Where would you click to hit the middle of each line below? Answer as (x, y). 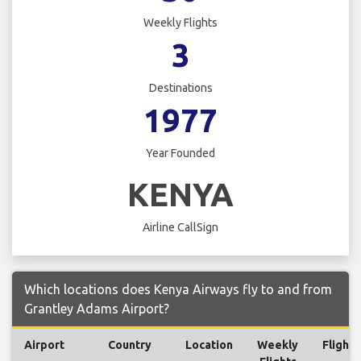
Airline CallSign (180, 227)
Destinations (180, 88)
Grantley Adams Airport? (97, 308)
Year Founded (180, 154)
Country (130, 344)
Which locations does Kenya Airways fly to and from (178, 289)
